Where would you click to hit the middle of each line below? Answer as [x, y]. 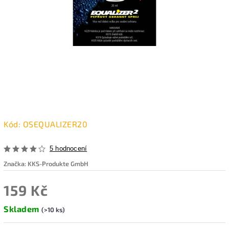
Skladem [22, 209]
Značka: [16, 163]
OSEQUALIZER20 [55, 124]
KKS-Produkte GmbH [58, 163]
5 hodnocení [68, 148]
